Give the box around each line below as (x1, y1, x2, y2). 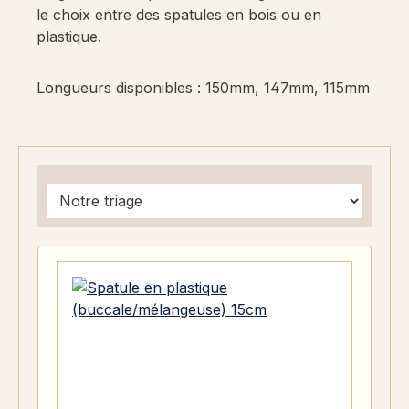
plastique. (37, 27, 101, 46)
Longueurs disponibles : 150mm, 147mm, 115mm (37, 79, 370, 97)
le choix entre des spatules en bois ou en (37, 5, 321, 24)
